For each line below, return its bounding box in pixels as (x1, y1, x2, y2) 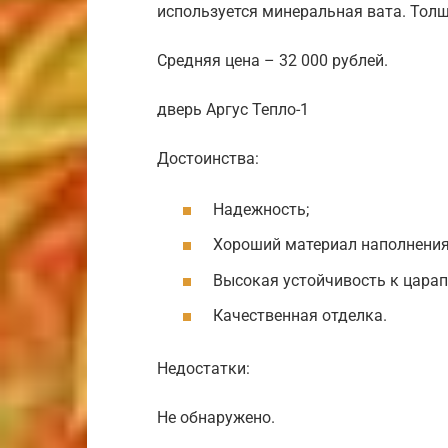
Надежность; (213, 200, 309, 220)
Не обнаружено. (157, 407, 275, 427)
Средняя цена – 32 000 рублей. (157, 51, 388, 71)
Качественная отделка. (213, 305, 387, 325)
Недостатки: (157, 358, 250, 378)
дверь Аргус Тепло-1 (157, 100, 309, 120)
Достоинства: (157, 149, 259, 169)
